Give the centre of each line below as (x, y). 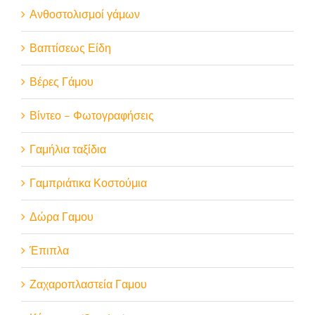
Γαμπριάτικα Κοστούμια (88, 182)
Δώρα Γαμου (62, 216)
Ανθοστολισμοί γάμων (85, 14)
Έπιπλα (49, 250)
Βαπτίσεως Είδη (70, 47)
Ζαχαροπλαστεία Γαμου (88, 284)
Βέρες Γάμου (62, 81)
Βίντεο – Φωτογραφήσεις (92, 115)
